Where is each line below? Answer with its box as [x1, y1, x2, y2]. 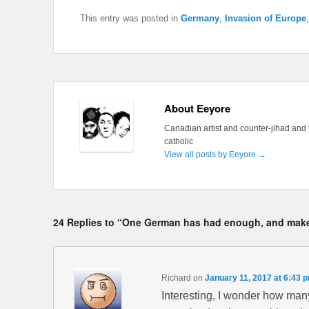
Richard [161, 273, 191, 283]
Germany [181, 13, 219, 24]
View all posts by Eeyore [163, 150, 258, 160]
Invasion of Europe [225, 13, 306, 24]
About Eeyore [163, 101, 230, 117]
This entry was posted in [80, 13, 181, 24]
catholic [163, 137, 193, 147]
